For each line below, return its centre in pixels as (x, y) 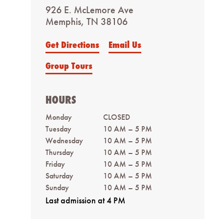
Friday (55, 164)
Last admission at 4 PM (85, 200)
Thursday (59, 152)
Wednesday (64, 141)
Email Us (125, 44)
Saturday (59, 176)
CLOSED (116, 117)
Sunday (57, 187)
